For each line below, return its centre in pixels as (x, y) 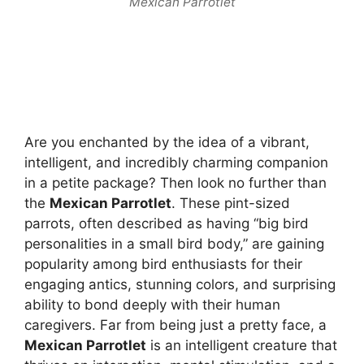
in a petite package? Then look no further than (175, 182)
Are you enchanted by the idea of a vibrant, (167, 142)
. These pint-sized (231, 203)
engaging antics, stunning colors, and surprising (180, 284)
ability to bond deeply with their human (152, 304)
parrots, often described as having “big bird (167, 223)
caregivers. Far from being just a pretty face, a (175, 325)
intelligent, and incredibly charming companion (176, 162)
